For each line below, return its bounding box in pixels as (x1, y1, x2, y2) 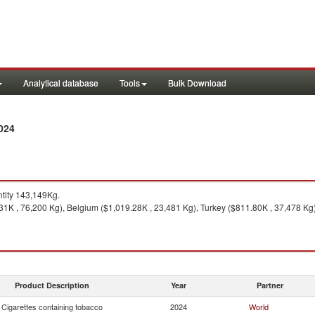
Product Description (15, 280, 89, 290)
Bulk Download (168, 77, 226, 89)
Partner (257, 280, 283, 290)
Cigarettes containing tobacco (1, 301, 103, 312)
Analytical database (23, 77, 98, 89)
